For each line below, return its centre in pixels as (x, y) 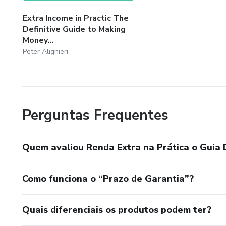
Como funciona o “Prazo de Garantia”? (108, 178)
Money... (38, 40)
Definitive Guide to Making (74, 29)
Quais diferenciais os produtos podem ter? (117, 210)
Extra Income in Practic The (76, 18)
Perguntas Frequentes (95, 115)
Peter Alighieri (45, 51)
